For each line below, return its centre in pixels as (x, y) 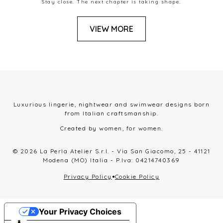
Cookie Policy (137, 177)
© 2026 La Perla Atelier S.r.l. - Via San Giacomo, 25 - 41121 (111, 151)
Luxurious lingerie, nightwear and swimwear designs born (111, 105)
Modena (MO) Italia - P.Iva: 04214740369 (111, 160)
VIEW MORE (111, 29)
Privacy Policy (88, 177)
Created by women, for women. (111, 128)
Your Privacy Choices (80, 212)
